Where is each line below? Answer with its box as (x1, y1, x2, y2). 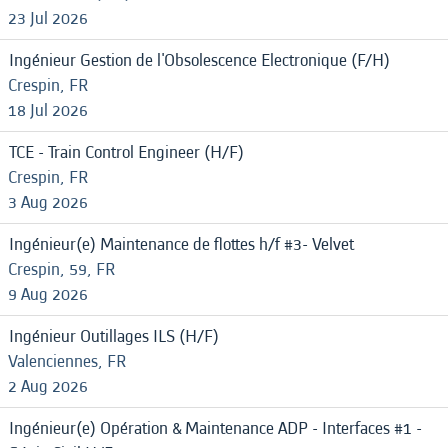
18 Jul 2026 (8, 98, 88, 123)
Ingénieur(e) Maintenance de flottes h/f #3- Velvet (9, 232, 354, 257)
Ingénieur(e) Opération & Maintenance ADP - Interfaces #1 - (9, 416, 422, 441)
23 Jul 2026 (8, 6, 88, 31)
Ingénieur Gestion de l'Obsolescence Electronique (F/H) (9, 48, 390, 73)
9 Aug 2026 (8, 282, 88, 307)
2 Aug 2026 (8, 374, 88, 399)
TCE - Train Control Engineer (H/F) (9, 140, 244, 165)
